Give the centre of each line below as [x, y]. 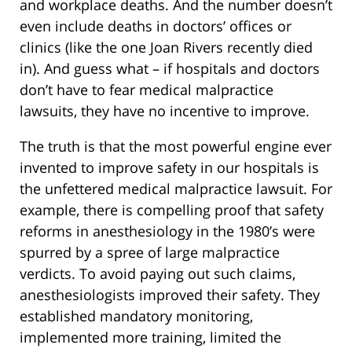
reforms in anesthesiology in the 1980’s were [167, 231]
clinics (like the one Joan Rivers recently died [166, 47]
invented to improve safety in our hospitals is [169, 167]
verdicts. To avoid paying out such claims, [158, 273]
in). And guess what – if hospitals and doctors [170, 68]
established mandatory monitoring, [136, 315]
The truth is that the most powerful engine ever [176, 146]
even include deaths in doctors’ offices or [156, 26]
